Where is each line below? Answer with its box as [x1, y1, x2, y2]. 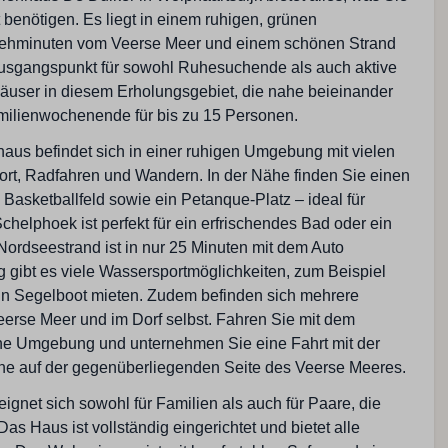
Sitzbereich [131, 80, 211, 98]
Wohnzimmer [109, 3, 255, 43]
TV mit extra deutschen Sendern [131, 56, 359, 74]
